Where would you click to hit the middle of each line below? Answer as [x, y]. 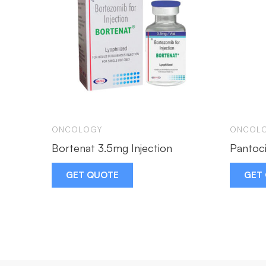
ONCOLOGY [77, 129]
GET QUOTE [92, 175]
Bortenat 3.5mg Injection [112, 148]
